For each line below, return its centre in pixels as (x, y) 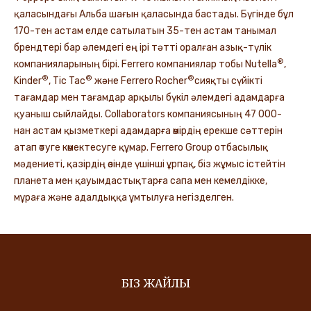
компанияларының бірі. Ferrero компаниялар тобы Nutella (145, 65)
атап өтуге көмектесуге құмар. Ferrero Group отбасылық (141, 148)
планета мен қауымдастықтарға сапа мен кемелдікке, (141, 181)
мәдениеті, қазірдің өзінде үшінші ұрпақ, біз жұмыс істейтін (150, 165)
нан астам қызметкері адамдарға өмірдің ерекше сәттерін (148, 131)
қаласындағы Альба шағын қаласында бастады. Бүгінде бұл (154, 15)
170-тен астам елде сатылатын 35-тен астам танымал (145, 31)
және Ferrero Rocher (140, 81)
